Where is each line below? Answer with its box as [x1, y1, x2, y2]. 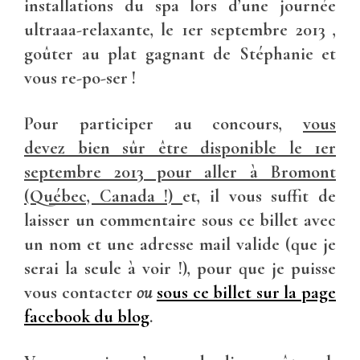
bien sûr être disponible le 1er [65, 137, 336, 158]
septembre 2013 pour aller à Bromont [24, 161, 336, 182]
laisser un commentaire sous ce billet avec [24, 209, 336, 231]
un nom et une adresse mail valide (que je [24, 233, 336, 255]
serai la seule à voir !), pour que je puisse [24, 257, 336, 279]
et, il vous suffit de [182, 185, 337, 207]
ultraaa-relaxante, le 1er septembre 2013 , [24, 18, 336, 40]
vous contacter [24, 281, 137, 303]
